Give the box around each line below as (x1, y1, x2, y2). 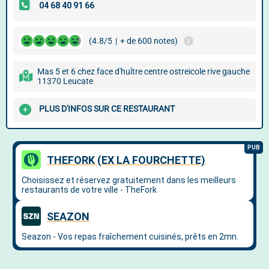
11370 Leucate (37, 76, 93, 86)
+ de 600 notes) (120, 36, 178, 46)
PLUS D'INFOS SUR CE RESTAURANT (39, 104, 175, 114)
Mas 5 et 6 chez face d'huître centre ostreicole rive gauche (37, 67, 250, 76)
